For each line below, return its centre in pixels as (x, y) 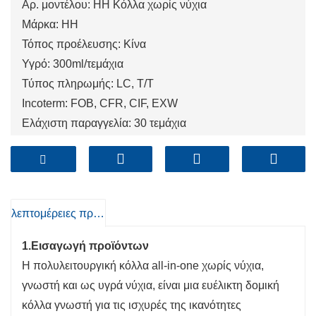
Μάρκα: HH (50, 25)
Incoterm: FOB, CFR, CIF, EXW (100, 104)
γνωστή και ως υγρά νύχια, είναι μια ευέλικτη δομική (151, 285)
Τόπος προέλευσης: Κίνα (84, 44)
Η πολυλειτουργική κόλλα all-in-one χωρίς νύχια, (143, 265)
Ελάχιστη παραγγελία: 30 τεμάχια (104, 123)
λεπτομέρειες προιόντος (99, 214)
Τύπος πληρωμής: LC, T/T (88, 84)
